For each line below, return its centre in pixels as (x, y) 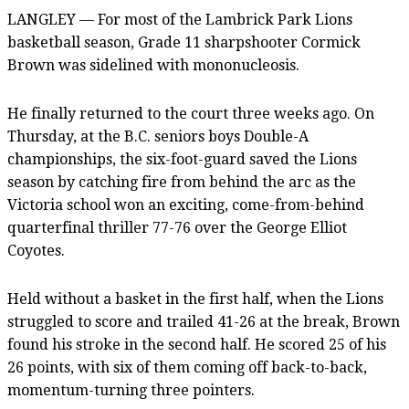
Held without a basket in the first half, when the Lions (195, 299)
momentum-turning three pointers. (131, 390)
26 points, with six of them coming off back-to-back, (187, 367)
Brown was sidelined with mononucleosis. (153, 65)
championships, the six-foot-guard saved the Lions (182, 159)
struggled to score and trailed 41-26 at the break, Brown (204, 321)
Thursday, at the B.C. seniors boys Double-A (158, 136)
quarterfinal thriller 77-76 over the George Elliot (177, 227)
